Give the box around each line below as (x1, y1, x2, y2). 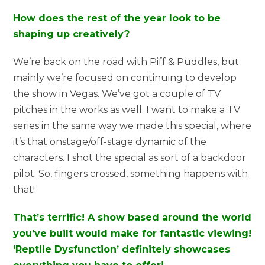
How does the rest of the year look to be (13, 12, 221, 24)
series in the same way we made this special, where (13, 119, 252, 131)
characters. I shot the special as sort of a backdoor (13, 151, 247, 163)
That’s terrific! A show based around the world (13, 211, 252, 223)
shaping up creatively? (13, 28, 130, 40)
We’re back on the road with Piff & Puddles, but (13, 56, 240, 67)
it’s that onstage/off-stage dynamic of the (13, 135, 207, 147)
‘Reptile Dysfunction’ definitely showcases (13, 243, 231, 255)
